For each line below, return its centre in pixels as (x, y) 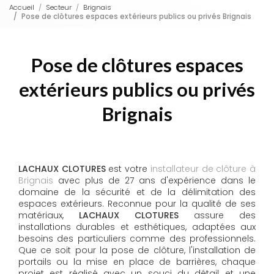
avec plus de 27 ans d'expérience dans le (154, 181)
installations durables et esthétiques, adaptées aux (137, 227)
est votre (128, 169)
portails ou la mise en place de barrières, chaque (137, 262)
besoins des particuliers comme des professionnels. (137, 239)
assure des (217, 216)
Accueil (22, 7)
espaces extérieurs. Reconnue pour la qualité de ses (137, 204)
